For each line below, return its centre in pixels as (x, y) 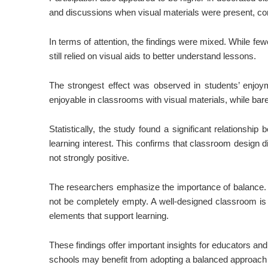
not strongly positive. (89, 158)
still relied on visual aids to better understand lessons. (153, 56)
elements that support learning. (109, 216)
